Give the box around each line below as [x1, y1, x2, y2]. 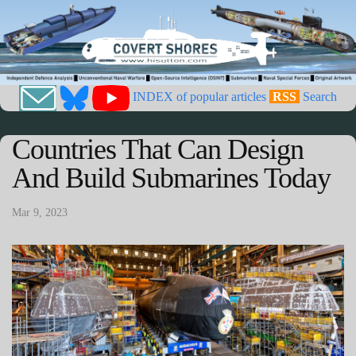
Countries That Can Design [12, 133, 304, 166]
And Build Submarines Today [12, 162, 331, 195]
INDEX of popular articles [133, 90, 266, 104]
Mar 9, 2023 [12, 207, 68, 219]
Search [303, 90, 337, 104]
